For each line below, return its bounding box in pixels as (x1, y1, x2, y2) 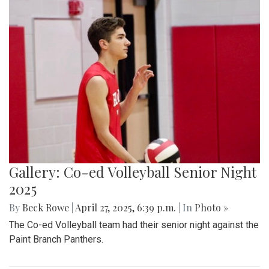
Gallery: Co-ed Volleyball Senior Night (9, 162, 256, 182)
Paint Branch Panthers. (9, 234, 103, 246)
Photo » (195, 201, 228, 214)
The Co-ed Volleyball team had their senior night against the (9, 219, 259, 231)
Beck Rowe (22, 201, 69, 214)
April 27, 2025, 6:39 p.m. (73, 201, 178, 214)
